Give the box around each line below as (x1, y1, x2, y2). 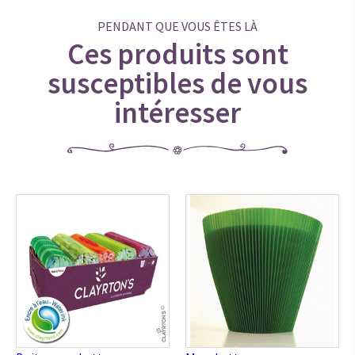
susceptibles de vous (48, 65, 307, 102)
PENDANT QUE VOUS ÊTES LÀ (97, 18, 258, 35)
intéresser (114, 94, 241, 132)
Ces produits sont (67, 36, 288, 73)
